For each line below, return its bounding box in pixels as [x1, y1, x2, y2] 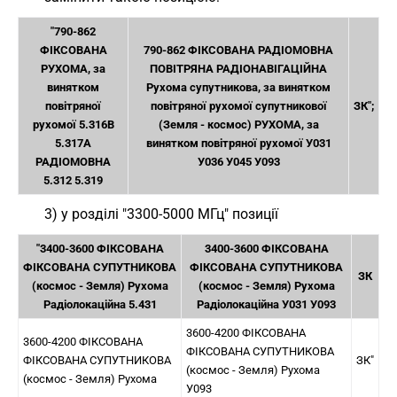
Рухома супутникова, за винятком [146, 81, 331, 94]
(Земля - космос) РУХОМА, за [158, 118, 319, 131]
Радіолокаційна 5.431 [43, 298, 157, 311]
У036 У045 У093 [197, 155, 280, 168]
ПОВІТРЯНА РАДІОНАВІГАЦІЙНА [150, 62, 327, 75]
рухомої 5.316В [32, 118, 114, 131]
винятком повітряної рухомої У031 [145, 136, 331, 150]
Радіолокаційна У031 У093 [197, 298, 336, 311]
